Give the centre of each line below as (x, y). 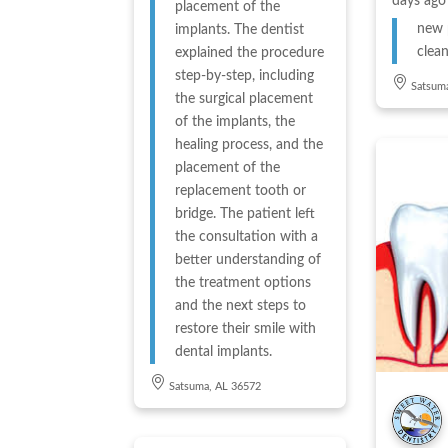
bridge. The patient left (245, 213)
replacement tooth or (241, 190)
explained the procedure (250, 52)
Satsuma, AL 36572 (215, 386)
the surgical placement (244, 98)
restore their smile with (246, 328)
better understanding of (248, 259)
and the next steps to (241, 305)
